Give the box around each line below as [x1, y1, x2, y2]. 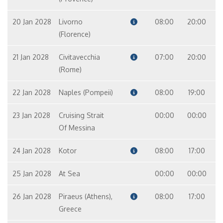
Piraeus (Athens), [58, 192, 112, 201]
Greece [58, 205, 82, 213]
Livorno [58, 17, 83, 26]
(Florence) [58, 30, 91, 38]
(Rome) [58, 65, 82, 74]
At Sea [58, 169, 80, 178]
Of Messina [58, 123, 95, 132]
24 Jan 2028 [12, 146, 51, 155]
